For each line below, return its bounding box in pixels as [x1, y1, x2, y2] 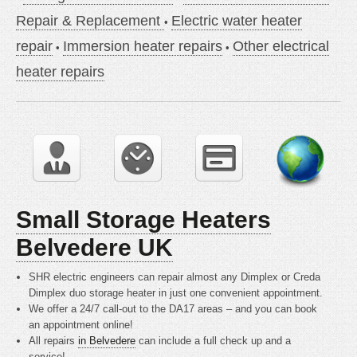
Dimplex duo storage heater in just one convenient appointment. [29, 287, 324, 299]
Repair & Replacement [16, 13, 164, 29]
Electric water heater [171, 13, 302, 29]
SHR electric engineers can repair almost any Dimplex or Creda [29, 271, 321, 283]
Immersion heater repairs [63, 38, 222, 54]
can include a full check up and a [135, 335, 292, 347]
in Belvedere [78, 335, 136, 347]
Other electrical [233, 38, 329, 54]
